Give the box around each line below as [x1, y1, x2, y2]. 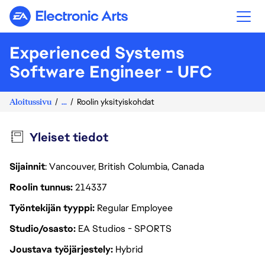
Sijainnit [9, 160, 45, 173]
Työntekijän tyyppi [9, 202, 95, 214]
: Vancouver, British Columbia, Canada [45, 160, 206, 173]
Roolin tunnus [9, 181, 73, 193]
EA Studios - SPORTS [78, 222, 172, 235]
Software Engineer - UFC [9, 61, 212, 82]
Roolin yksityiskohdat [77, 96, 154, 107]
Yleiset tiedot [29, 130, 108, 145]
